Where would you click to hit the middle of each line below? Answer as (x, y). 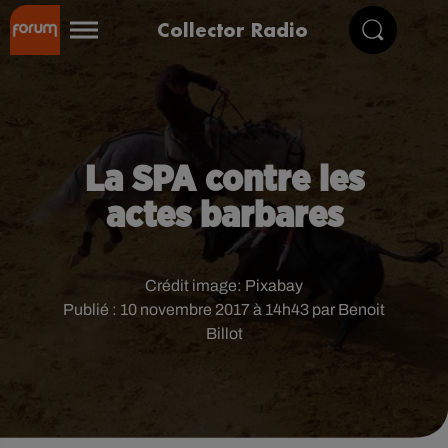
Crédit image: (195, 285)
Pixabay (274, 285)
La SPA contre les (224, 180)
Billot (224, 333)
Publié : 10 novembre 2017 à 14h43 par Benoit (224, 309)
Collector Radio (232, 29)
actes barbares (224, 216)
